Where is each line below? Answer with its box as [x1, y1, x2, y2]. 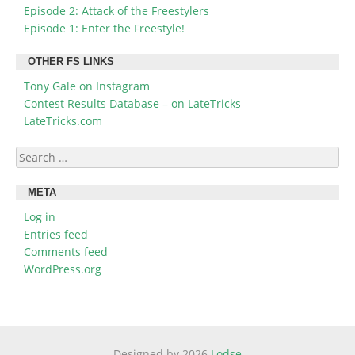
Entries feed [24, 227, 88, 242]
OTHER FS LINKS [28, 56, 114, 68]
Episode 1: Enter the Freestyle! [24, 21, 185, 36]
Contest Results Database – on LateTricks [24, 96, 241, 112]
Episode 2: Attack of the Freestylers [24, 3, 209, 19]
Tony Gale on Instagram [24, 78, 150, 94]
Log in [24, 209, 55, 225]
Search [15, 147, 52, 162]
